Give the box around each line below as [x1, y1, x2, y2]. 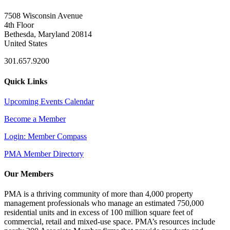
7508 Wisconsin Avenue [4, 11, 83, 21]
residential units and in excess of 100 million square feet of [4, 208, 193, 217]
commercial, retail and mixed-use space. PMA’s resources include [4, 217, 215, 226]
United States [4, 39, 47, 48]
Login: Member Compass [4, 131, 87, 141]
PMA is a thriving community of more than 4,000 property [4, 189, 193, 199]
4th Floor [4, 21, 34, 30]
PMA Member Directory [4, 149, 84, 158]
